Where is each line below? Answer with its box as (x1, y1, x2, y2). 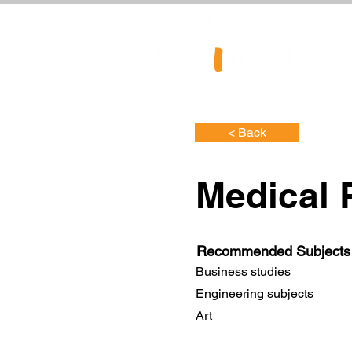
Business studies (196, 263, 291, 279)
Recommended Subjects (196, 242, 350, 259)
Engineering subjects (196, 285, 313, 301)
